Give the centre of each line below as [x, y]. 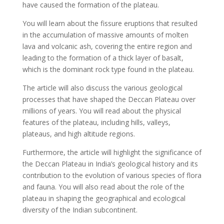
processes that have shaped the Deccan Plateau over [109, 99]
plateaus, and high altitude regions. [78, 133]
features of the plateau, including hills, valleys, [96, 122]
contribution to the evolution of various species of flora [112, 175]
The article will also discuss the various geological [102, 87]
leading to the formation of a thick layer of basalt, [103, 57]
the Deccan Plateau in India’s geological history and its [110, 163]
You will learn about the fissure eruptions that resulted [110, 23]
